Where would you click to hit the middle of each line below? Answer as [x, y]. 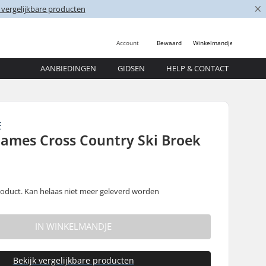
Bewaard [169, 43]
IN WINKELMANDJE [74, 227]
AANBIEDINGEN [69, 68]
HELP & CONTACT [198, 68]
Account [128, 43]
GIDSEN [132, 68]
